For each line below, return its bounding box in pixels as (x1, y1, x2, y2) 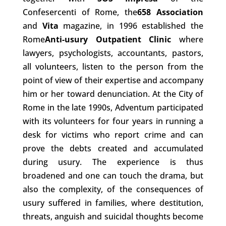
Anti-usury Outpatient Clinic (44, 33, 180, 45)
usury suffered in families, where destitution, (22, 197, 204, 208)
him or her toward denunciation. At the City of (22, 88, 204, 99)
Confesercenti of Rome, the (22, 6, 138, 18)
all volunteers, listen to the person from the (22, 61, 204, 72)
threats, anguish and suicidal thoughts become (22, 210, 204, 222)
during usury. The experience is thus (22, 156, 204, 167)
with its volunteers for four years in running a (22, 115, 204, 127)
